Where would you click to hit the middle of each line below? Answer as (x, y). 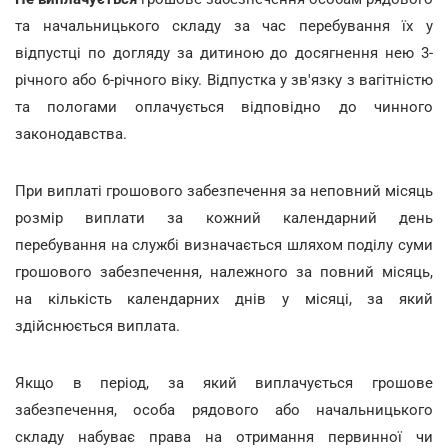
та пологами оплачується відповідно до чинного (224, 106)
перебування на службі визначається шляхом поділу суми (224, 244)
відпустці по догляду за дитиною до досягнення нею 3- (224, 52)
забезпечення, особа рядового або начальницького (224, 409)
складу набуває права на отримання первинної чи (224, 436)
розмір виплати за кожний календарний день (224, 217)
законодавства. (71, 133)
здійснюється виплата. (97, 325)
